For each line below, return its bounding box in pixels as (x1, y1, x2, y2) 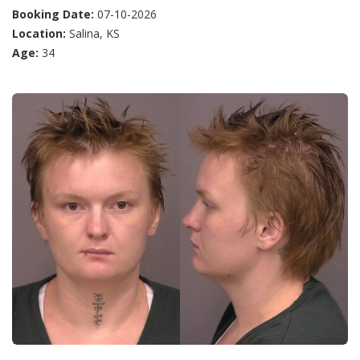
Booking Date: (12, 6, 94, 22)
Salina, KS (66, 25, 120, 41)
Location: (12, 25, 66, 41)
